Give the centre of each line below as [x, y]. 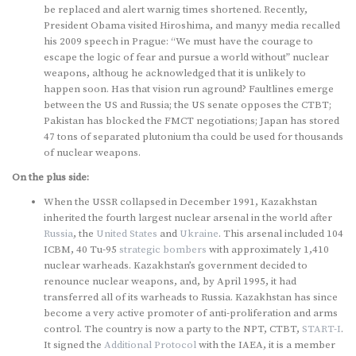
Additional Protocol [150, 344]
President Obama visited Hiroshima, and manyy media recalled [192, 25]
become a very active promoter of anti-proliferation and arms [191, 313]
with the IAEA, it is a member [266, 344]
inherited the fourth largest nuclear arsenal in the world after [188, 217]
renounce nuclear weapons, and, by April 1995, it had [170, 281]
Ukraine [199, 233]
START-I [321, 329]
